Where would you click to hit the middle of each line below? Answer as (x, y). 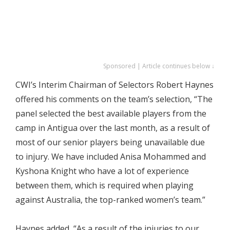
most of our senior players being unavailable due (110, 142)
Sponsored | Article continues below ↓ (159, 66)
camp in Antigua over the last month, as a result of (113, 128)
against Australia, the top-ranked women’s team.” (110, 199)
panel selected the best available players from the (111, 113)
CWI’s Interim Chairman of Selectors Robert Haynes (114, 84)
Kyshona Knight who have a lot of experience (102, 171)
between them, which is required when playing (104, 185)
